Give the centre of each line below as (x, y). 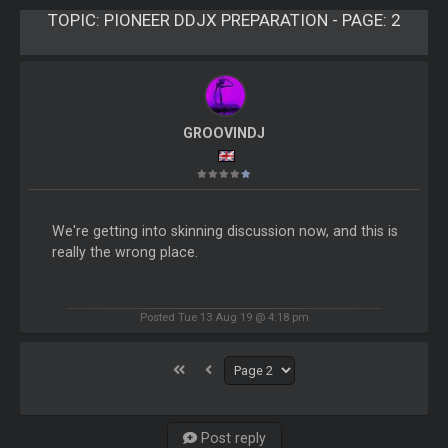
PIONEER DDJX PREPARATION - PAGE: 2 (252, 20)
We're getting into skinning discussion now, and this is (224, 231)
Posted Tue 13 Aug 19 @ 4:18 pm (224, 316)
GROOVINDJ (223, 133)
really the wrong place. (124, 252)
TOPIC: (75, 20)
